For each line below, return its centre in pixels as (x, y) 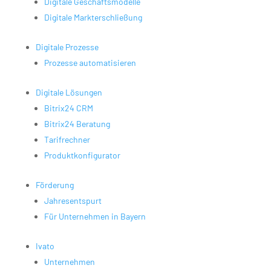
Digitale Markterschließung (93, 17)
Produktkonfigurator (82, 155)
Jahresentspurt (73, 200)
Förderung (54, 184)
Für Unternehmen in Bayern (95, 216)
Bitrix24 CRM (68, 108)
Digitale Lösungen (69, 92)
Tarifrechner (67, 139)
